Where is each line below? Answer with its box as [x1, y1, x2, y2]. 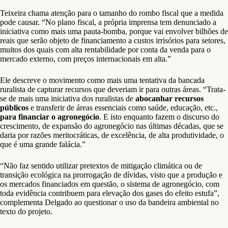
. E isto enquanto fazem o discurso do [99, 112, 219, 121]
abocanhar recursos [133, 94, 204, 103]
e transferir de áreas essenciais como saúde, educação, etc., [28, 103, 218, 112]
